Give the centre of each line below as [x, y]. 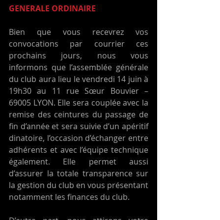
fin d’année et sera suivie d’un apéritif [79, 126]
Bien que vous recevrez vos [79, 32]
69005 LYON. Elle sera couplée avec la [79, 103]
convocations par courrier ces [79, 44]
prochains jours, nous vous [79, 56]
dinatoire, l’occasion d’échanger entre [79, 138]
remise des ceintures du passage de [79, 115]
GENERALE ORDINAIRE [52, 9]
